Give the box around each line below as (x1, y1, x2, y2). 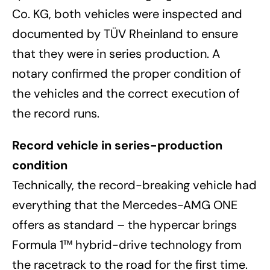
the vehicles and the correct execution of (12, 85, 240, 101)
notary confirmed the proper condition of (12, 65, 241, 81)
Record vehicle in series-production (12, 137, 222, 153)
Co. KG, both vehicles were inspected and (12, 5, 242, 22)
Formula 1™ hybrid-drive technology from (12, 236, 242, 253)
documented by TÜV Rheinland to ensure (12, 25, 238, 42)
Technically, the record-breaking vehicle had (12, 177, 257, 193)
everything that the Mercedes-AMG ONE (12, 196, 237, 213)
